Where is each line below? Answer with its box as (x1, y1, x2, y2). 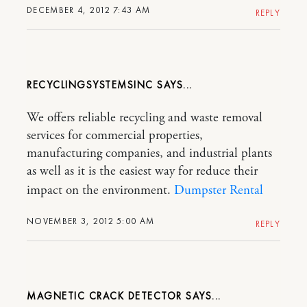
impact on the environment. (27, 182, 174, 199)
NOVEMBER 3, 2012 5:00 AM (27, 214, 155, 227)
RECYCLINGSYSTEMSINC (27, 77, 153, 92)
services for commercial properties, (27, 127, 203, 144)
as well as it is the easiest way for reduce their (27, 162, 258, 180)
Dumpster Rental (174, 182, 263, 199)
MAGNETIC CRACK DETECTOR (27, 288, 182, 303)
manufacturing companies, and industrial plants (27, 145, 272, 162)
